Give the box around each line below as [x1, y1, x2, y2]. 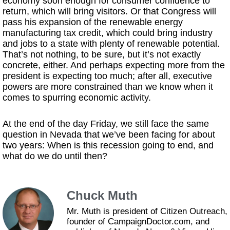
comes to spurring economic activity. [3, 92, 151, 103]
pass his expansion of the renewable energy [3, 17, 183, 27]
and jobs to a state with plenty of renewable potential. [3, 39, 220, 49]
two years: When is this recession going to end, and [3, 140, 214, 150]
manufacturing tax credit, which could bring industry [3, 28, 213, 38]
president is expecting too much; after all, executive [3, 71, 212, 81]
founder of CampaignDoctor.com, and [67, 217, 209, 226]
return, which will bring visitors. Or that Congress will [3, 6, 216, 16]
